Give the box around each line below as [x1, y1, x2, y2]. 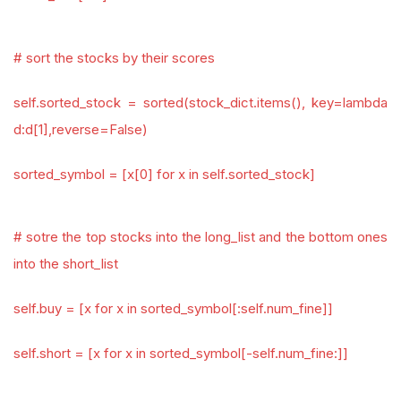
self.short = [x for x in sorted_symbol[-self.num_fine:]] [13, 345, 348, 362]
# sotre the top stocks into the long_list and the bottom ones [13, 228, 388, 245]
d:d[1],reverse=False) [13, 121, 148, 138]
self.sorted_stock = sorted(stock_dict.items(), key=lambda [13, 94, 388, 111]
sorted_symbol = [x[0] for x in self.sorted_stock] [13, 166, 315, 183]
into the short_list [13, 255, 118, 272]
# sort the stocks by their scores [13, 49, 215, 66]
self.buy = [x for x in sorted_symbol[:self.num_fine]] [13, 300, 333, 317]
